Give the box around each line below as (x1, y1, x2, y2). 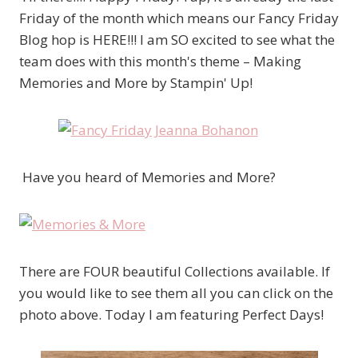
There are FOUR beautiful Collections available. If (19, 262, 330, 281)
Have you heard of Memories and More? (19, 168, 276, 187)
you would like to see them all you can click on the (19, 284, 333, 303)
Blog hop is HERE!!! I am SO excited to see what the (19, 30, 335, 50)
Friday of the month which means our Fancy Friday (19, 9, 339, 28)
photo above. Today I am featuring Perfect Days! (19, 305, 324, 324)
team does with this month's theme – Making (19, 52, 301, 71)
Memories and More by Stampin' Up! (19, 74, 253, 93)
